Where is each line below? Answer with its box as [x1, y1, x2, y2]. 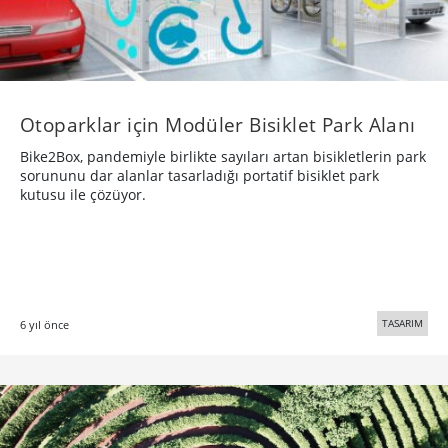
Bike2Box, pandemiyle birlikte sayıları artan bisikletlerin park [20, 146, 426, 166]
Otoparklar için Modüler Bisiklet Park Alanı [20, 110, 416, 138]
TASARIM [382, 315, 423, 330]
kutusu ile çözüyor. [20, 184, 146, 204]
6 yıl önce [20, 316, 69, 332]
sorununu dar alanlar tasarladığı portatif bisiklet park [20, 165, 379, 185]
